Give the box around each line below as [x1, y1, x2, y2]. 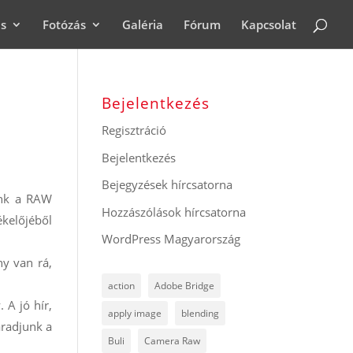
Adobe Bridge [154, 279, 214, 292]
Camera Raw [143, 334, 200, 347]
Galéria [122, 17, 163, 32]
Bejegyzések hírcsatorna [101, 176, 232, 192]
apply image [107, 307, 162, 320]
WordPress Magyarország [101, 231, 240, 247]
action [107, 279, 135, 292]
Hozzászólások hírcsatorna [101, 203, 246, 220]
